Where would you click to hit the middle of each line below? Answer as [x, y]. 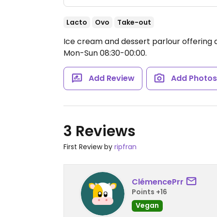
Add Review [111, 78]
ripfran [125, 147]
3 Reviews [100, 131]
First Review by [89, 147]
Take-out [134, 22]
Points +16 [149, 192]
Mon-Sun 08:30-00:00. [105, 53]
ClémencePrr [158, 182]
